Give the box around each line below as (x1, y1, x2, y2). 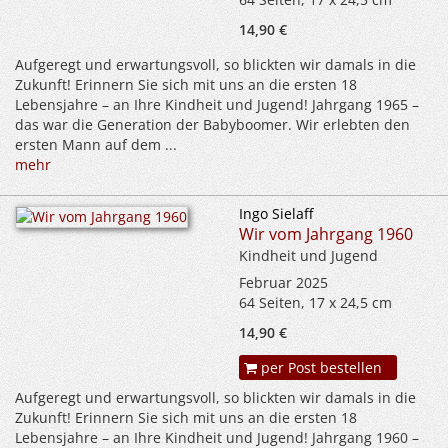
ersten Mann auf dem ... (15, 135, 177, 155)
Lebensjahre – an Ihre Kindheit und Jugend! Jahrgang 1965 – (15, 95, 419, 115)
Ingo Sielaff (239, 204, 314, 224)
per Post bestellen (257, 358, 382, 378)
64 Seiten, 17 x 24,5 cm (239, 293, 392, 313)
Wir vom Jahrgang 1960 (239, 223, 413, 246)
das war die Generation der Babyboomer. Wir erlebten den (15, 115, 410, 135)
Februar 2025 (239, 273, 328, 293)
